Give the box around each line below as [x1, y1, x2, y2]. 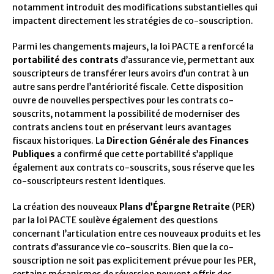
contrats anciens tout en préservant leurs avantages [12, 122, 231, 133]
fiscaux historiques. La [12, 135, 106, 147]
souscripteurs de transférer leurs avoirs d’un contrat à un [12, 68, 249, 80]
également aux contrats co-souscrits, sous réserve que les [12, 162, 254, 174]
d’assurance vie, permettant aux [119, 54, 254, 66]
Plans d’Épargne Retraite [119, 201, 230, 213]
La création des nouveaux [12, 201, 119, 213]
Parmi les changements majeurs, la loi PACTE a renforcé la [12, 41, 254, 53]
